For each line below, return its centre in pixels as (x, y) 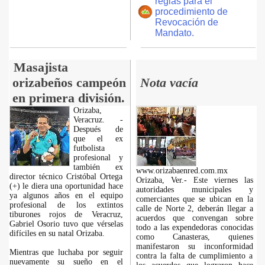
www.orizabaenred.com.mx (182, 171)
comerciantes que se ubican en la (194, 199)
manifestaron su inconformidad (194, 246)
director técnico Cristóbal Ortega (66, 177)
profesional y (98, 158)
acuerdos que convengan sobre (194, 218)
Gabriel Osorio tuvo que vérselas (66, 224)
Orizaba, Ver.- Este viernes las (194, 180)
